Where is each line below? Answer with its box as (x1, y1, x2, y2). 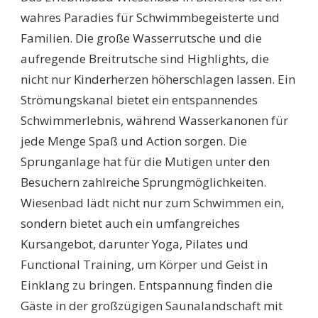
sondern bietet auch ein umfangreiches (21, 215, 240, 232)
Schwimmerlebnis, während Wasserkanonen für (21, 112, 288, 129)
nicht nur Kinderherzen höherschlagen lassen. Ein (21, 71, 295, 88)
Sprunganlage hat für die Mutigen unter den (21, 153, 270, 170)
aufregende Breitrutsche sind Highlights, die (21, 50, 269, 67)
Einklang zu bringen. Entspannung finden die (21, 277, 273, 294)
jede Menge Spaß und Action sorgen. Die (21, 133, 247, 150)
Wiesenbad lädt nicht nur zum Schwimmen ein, (21, 194, 284, 212)
